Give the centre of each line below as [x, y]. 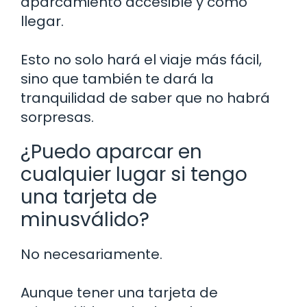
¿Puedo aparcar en [111, 151]
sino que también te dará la [117, 78]
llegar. [42, 21]
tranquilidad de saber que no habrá [145, 98]
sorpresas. [57, 117]
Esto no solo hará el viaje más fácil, [141, 59]
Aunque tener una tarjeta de [119, 292]
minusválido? [85, 219]
